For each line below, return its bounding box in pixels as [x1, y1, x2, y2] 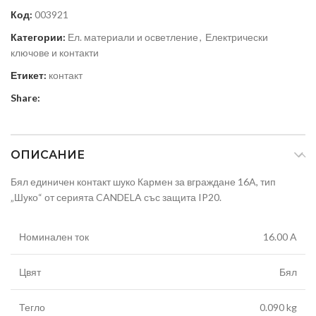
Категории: [11, 31, 66, 44]
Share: [11, 92, 40, 104]
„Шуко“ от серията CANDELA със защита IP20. [11, 191, 221, 204]
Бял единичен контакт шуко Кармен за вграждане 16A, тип [11, 176, 276, 188]
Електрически [205, 31, 268, 44]
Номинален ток [19, 231, 89, 243]
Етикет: [11, 69, 47, 82]
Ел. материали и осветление [68, 31, 198, 44]
